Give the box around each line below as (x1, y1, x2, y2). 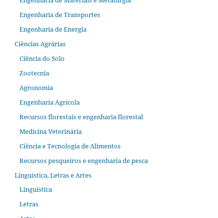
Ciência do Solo (19, 54, 65, 63)
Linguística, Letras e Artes (15, 170, 91, 180)
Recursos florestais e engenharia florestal (19, 112, 143, 121)
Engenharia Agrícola (19, 97, 80, 107)
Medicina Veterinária (19, 127, 82, 136)
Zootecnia (19, 68, 49, 77)
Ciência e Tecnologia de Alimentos (19, 141, 121, 150)
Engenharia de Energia (19, 24, 87, 34)
